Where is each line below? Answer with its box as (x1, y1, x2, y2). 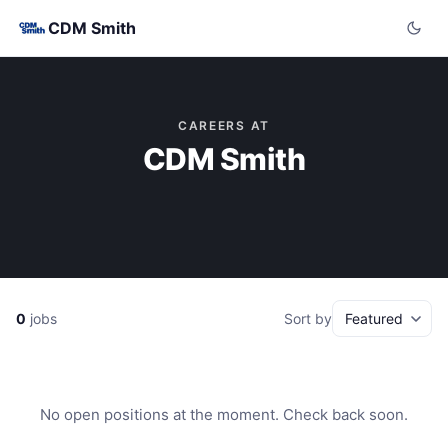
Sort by (284, 310, 332, 327)
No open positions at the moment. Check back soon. (40, 405, 408, 424)
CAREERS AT (178, 118, 270, 133)
